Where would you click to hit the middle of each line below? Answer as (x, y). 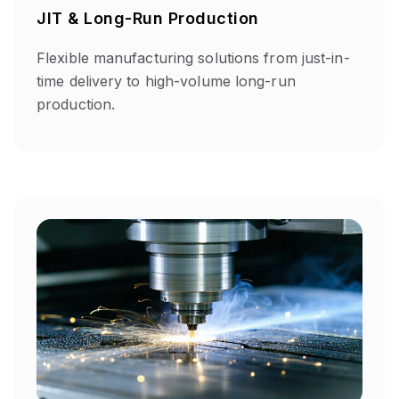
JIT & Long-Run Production (148, 18)
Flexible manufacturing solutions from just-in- (193, 58)
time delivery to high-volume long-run (166, 81)
